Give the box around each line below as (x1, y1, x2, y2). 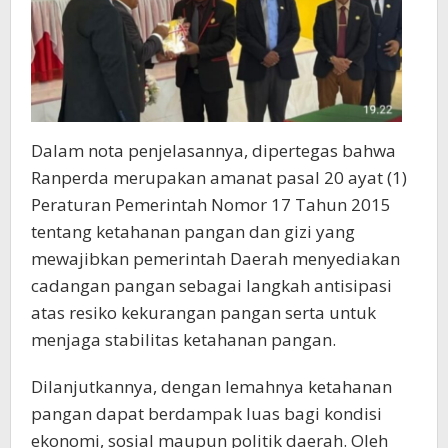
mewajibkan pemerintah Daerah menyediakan (31, 247, 400, 271)
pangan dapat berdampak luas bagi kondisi (31, 402, 382, 426)
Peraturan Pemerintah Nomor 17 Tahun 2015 (31, 193, 391, 217)
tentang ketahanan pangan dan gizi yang (31, 220, 355, 244)
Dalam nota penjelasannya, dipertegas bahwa (31, 139, 396, 163)
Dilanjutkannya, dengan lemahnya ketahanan (31, 375, 392, 399)
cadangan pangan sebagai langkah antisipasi (31, 274, 392, 298)
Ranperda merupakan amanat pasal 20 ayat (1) (31, 166, 407, 190)
